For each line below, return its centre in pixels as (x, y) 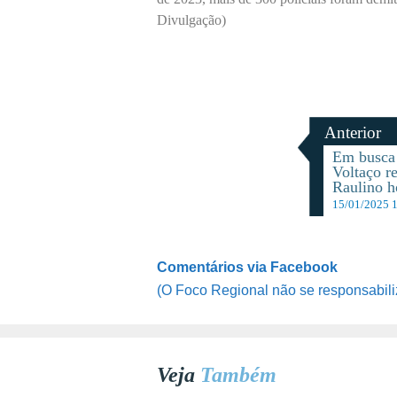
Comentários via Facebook (247, 267)
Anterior (352, 132)
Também (238, 374)
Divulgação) (191, 19)
